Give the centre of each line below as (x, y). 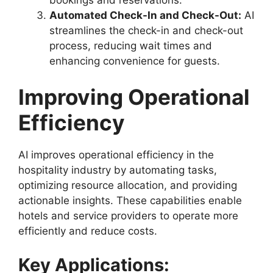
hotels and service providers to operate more (128, 216)
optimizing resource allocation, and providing (128, 186)
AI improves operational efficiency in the (116, 155)
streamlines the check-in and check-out (146, 30)
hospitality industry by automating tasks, (118, 170)
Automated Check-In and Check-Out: (145, 15)
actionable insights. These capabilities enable (130, 201)
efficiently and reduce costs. (88, 231)
